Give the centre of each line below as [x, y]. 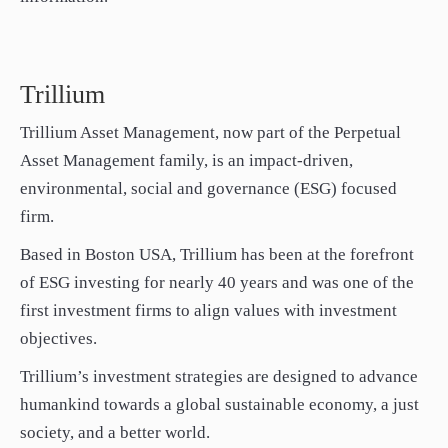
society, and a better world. [115, 432]
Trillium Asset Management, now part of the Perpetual [210, 132]
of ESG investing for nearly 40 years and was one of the [217, 282]
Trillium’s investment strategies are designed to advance [219, 376]
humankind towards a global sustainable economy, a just [219, 404]
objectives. [58, 338]
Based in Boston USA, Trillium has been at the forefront [217, 254]
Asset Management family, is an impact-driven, [186, 160]
